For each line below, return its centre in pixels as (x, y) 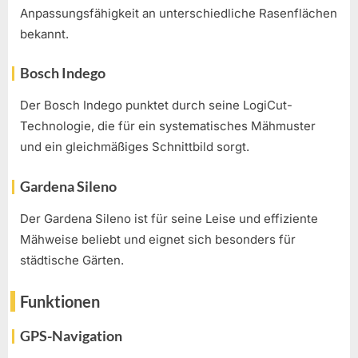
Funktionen (60, 301)
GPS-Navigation (71, 335)
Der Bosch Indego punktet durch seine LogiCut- (156, 105)
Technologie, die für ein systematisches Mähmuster (168, 126)
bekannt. (44, 34)
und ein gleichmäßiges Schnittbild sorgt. (135, 147)
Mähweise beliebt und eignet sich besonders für (158, 240)
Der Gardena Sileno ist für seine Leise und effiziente (169, 219)
